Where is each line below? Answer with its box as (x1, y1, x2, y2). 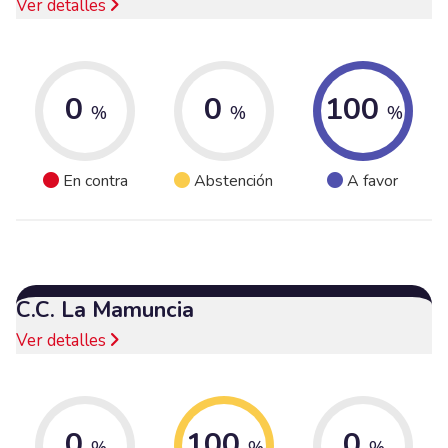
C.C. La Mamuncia (16, 294, 194, 325)
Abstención (194, 170, 274, 193)
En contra (62, 170, 128, 193)
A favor (347, 170, 399, 193)
